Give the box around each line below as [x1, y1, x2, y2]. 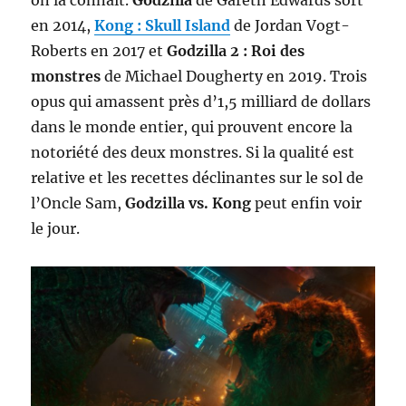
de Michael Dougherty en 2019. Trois [101, 67, 368, 86]
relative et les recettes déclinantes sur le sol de [31, 169, 364, 188]
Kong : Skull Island [94, 16, 231, 35]
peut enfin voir [255, 194, 362, 213]
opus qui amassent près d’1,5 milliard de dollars [31, 92, 372, 111]
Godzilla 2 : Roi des [167, 42, 305, 61]
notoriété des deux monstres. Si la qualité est [31, 143, 355, 162]
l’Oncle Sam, [31, 194, 126, 213]
